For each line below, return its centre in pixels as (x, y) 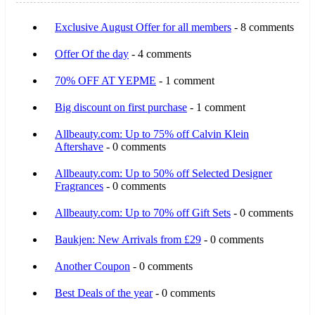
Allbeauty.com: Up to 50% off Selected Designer (163, 173)
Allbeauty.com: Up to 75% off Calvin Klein (152, 134)
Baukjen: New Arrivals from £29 (128, 239)
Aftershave (79, 146)
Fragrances (79, 186)
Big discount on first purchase (121, 107)
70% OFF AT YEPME (105, 80)
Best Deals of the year (104, 292)
